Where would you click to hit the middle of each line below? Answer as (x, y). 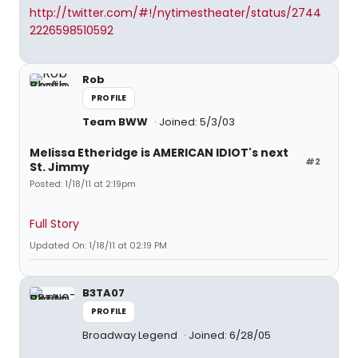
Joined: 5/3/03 (197, 122)
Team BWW (115, 122)
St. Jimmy (60, 167)
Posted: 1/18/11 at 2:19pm (83, 184)
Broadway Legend (131, 335)
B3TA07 (103, 293)
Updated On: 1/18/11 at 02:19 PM (98, 245)
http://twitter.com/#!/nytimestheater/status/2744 (175, 13)
